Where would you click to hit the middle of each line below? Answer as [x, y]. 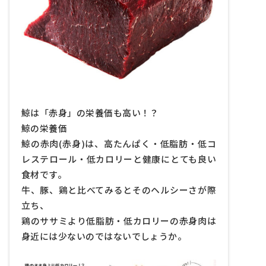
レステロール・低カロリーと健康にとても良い [119, 159]
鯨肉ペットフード [101, 9]
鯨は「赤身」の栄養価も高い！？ [90, 113]
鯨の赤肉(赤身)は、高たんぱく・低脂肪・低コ [119, 143]
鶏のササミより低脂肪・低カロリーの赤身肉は [119, 221]
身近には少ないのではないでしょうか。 [104, 236]
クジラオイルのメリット [114, 30]
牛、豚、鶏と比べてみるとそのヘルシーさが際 [119, 190]
